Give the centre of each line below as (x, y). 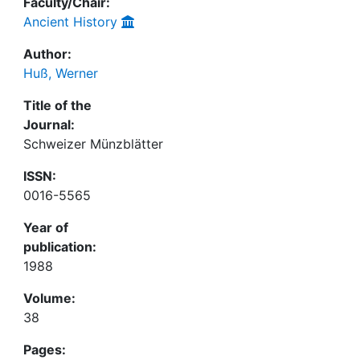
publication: (60, 247)
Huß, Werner (61, 73)
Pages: (45, 350)
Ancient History (70, 22)
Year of (46, 227)
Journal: (49, 125)
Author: (47, 54)
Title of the (57, 105)
